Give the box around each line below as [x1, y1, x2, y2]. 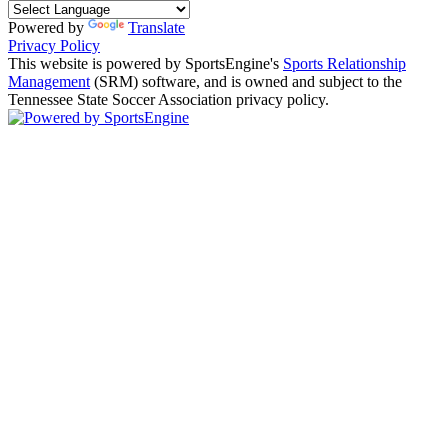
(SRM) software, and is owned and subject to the [90, 72, 402, 90]
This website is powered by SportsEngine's [8, 54, 283, 72]
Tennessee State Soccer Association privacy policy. [8, 90, 329, 108]
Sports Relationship [283, 54, 406, 72]
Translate [128, 18, 185, 36]
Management [8, 72, 90, 90]
